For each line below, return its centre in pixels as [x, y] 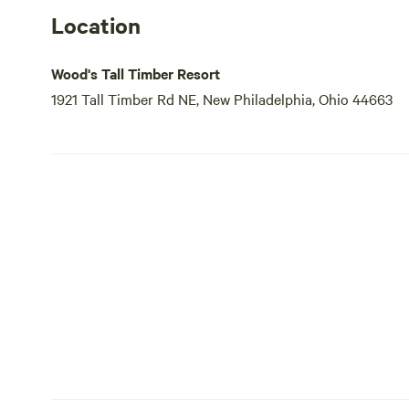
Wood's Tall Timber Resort [136, 73]
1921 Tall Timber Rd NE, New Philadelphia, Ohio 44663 [222, 99]
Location [96, 25]
